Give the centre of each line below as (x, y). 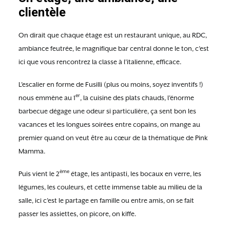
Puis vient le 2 (39, 174)
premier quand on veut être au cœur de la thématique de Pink (113, 138)
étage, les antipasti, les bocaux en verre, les (135, 174)
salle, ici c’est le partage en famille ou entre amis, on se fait (106, 200)
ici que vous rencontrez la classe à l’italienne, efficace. (100, 62)
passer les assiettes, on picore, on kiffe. (77, 214)
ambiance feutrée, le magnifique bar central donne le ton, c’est (114, 49)
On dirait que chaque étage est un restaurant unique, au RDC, (113, 35)
